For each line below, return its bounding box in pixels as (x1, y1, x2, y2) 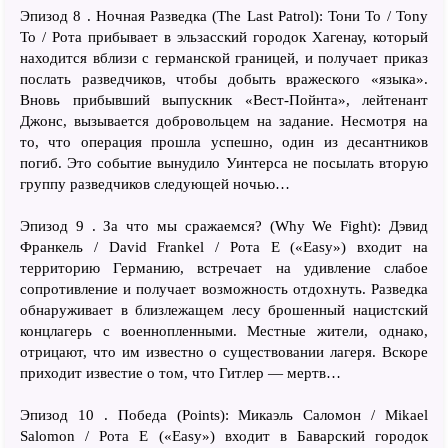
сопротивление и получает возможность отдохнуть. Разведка (20, 280, 428, 297)
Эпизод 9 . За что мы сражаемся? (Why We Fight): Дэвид (20, 217, 428, 234)
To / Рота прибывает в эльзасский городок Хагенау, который (20, 28, 428, 45)
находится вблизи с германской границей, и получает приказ (20, 49, 428, 66)
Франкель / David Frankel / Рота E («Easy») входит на (20, 238, 428, 255)
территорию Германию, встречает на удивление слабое (20, 259, 428, 276)
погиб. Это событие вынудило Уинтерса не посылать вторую (20, 154, 428, 171)
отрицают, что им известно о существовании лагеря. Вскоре (20, 343, 428, 360)
